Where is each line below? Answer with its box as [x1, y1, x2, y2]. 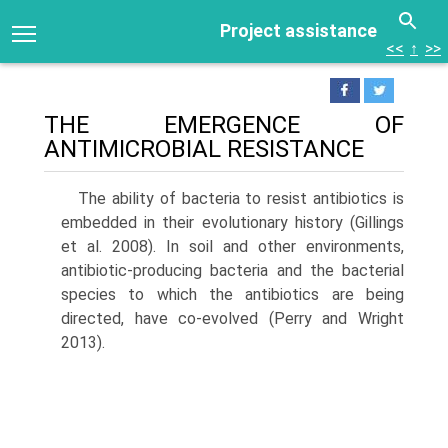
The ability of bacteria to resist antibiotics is [78, 189, 404, 208]
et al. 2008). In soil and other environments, [61, 237, 404, 256]
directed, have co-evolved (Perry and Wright [61, 309, 404, 328]
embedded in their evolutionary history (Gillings [61, 213, 404, 232]
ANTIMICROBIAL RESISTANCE [44, 135, 364, 163]
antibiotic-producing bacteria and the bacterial [61, 261, 404, 280]
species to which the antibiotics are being [61, 285, 404, 304]
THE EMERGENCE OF [44, 111, 404, 139]
